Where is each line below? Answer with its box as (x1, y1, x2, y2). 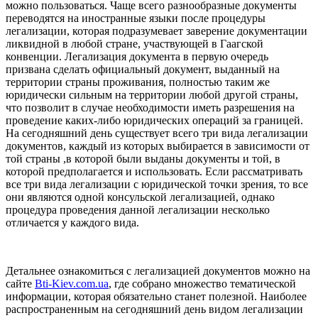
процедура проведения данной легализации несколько (6, 203, 270, 216)
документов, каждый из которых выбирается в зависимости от (6, 139, 309, 152)
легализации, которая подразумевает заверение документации (6, 24, 307, 37)
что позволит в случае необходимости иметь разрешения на (6, 101, 295, 114)
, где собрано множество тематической (109, 277, 296, 290)
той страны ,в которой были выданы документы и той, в (6, 152, 280, 165)
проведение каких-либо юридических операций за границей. (6, 114, 303, 126)
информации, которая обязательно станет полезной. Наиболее (6, 290, 307, 302)
